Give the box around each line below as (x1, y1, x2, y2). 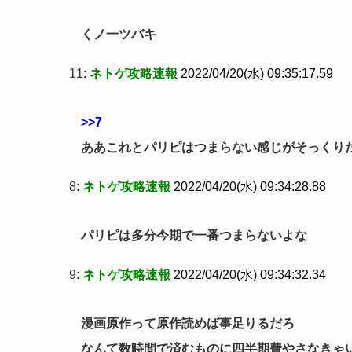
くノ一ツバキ (81, 27, 156, 42)
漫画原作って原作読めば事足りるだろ (81, 317, 295, 331)
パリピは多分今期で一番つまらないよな (81, 229, 307, 243)
